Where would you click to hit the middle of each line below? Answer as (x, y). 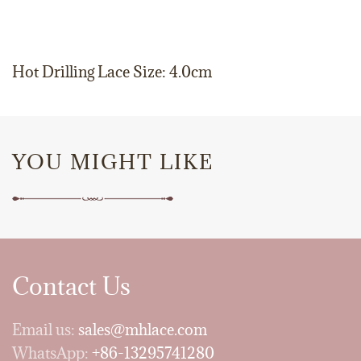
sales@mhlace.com (143, 330)
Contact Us (71, 286)
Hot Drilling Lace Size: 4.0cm (112, 72)
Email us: (45, 330)
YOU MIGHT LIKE (113, 162)
